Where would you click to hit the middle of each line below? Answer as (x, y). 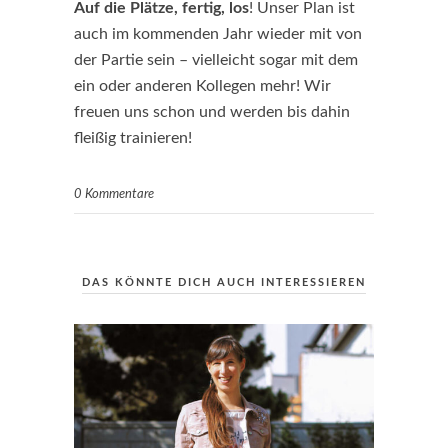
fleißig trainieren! (133, 138)
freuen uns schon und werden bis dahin (212, 112)
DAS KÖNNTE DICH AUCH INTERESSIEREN (224, 282)
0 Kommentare (114, 194)
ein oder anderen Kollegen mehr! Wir (202, 86)
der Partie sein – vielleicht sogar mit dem (216, 60)
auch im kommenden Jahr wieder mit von (218, 34)
